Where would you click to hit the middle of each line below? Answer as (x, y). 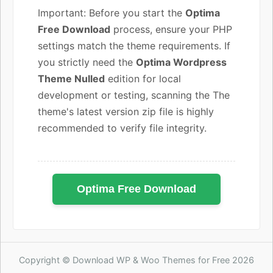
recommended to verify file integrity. (122, 128)
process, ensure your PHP (171, 29)
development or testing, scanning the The (134, 95)
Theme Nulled (71, 78)
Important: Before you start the (112, 12)
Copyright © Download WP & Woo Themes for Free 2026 (136, 260)
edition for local (143, 78)
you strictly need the (87, 62)
